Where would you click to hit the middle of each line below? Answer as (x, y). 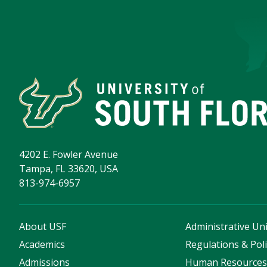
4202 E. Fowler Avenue (69, 155)
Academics (42, 245)
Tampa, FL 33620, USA (69, 169)
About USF (43, 227)
